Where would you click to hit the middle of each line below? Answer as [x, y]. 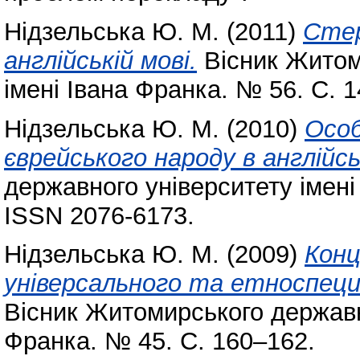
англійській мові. [100, 60]
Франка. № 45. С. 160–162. [160, 342]
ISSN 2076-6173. [99, 215]
